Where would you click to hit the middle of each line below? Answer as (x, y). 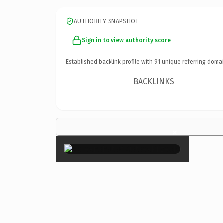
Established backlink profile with (110, 61)
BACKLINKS (154, 81)
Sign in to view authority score (126, 40)
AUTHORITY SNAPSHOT (107, 21)
